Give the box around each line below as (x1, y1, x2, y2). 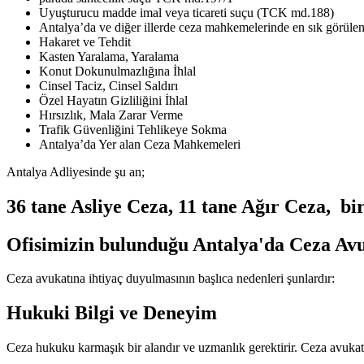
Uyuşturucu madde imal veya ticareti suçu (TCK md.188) (39, 5, 337, 19)
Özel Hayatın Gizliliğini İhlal (39, 93, 188, 107)
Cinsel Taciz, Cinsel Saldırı (39, 78, 178, 93)
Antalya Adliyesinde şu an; (6, 164, 145, 179)
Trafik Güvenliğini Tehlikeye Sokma (39, 122, 227, 136)
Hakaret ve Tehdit (39, 34, 131, 49)
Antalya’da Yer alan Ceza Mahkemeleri (39, 136, 240, 151)
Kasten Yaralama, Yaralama (39, 49, 179, 63)
